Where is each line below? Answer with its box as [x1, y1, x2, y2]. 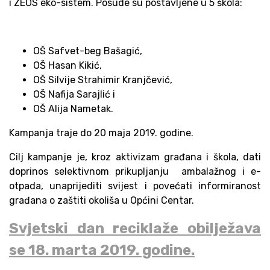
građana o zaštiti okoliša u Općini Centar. [9, 194, 194, 206]
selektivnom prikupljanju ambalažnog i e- [54, 165, 262, 177]
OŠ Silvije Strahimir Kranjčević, [33, 74, 175, 86]
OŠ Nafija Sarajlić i [33, 88, 118, 100]
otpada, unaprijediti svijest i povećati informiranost [9, 180, 261, 192]
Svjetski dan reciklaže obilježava [9, 219, 261, 237]
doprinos [9, 165, 55, 177]
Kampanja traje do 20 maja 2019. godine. [9, 127, 193, 139]
